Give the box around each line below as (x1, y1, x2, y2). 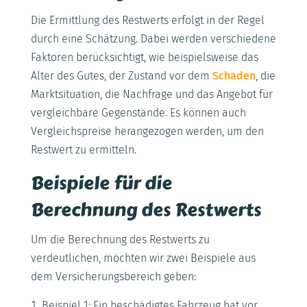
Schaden (212, 69, 256, 82)
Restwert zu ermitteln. (30, 143, 136, 156)
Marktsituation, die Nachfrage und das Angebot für (30, 87, 273, 101)
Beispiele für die (30, 169, 172, 197)
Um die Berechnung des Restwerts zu (30, 232, 210, 246)
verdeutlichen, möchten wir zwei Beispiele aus (30, 251, 256, 265)
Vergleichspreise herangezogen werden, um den (30, 124, 264, 138)
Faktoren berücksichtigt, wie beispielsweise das (30, 50, 258, 64)
